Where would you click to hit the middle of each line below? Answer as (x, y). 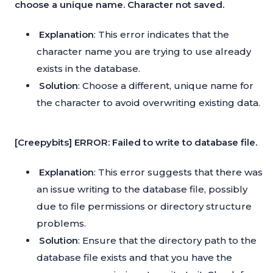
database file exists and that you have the (134, 258)
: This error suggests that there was (178, 172)
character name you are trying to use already (144, 52)
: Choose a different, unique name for (166, 86)
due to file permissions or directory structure (144, 207)
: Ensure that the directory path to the (167, 241)
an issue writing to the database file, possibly (142, 190)
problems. (61, 224)
